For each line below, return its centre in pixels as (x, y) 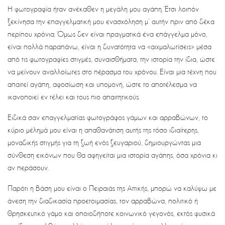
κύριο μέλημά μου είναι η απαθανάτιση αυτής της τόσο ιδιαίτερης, (103, 130)
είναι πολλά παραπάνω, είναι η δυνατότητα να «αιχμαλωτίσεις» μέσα (109, 46)
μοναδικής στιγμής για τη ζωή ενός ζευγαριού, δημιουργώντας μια (104, 142)
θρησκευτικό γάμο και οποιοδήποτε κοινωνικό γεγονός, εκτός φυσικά (111, 213)
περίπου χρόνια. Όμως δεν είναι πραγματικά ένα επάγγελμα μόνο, (107, 34)
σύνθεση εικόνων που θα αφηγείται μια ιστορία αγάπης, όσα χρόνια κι (113, 155)
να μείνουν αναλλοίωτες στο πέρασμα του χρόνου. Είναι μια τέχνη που (112, 72)
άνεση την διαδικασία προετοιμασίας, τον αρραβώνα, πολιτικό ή (103, 201)
